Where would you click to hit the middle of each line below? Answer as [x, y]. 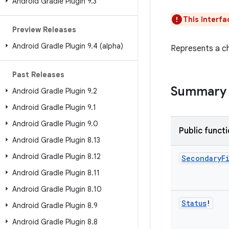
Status [194, 203]
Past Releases [38, 75]
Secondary [201, 158]
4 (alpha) [108, 46]
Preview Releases [44, 30]
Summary [199, 91]
